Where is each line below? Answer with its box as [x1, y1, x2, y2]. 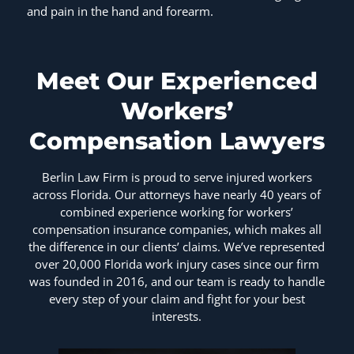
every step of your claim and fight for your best [48, 291, 305, 307]
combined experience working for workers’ [60, 204, 294, 220]
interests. [152, 308, 202, 325]
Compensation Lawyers [28, 126, 325, 156]
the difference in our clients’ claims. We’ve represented [28, 239, 326, 255]
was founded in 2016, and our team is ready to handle [28, 273, 325, 290]
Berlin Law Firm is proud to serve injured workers [41, 169, 312, 186]
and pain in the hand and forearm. [26, 3, 217, 20]
